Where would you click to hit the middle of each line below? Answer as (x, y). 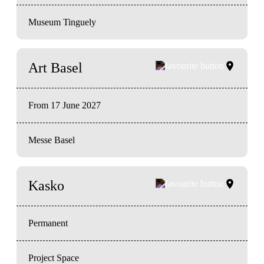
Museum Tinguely (62, 22)
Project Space (54, 258)
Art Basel (55, 67)
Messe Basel (52, 140)
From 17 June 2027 (65, 105)
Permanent (48, 223)
